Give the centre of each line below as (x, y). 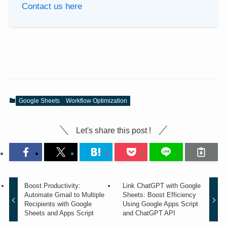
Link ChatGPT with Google (161, 186)
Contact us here (52, 6)
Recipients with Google (58, 204)
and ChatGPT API (149, 213)
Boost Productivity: (53, 186)
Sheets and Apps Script (59, 213)
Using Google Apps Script (160, 204)
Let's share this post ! (113, 130)
